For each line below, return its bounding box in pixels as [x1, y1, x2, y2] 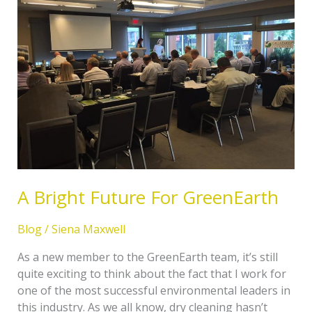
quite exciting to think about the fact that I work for [17, 266, 286, 282]
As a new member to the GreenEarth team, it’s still [17, 249, 278, 265]
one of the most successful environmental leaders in [17, 283, 290, 299]
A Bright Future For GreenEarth [17, 185, 279, 210]
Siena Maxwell [51, 221, 125, 237]
